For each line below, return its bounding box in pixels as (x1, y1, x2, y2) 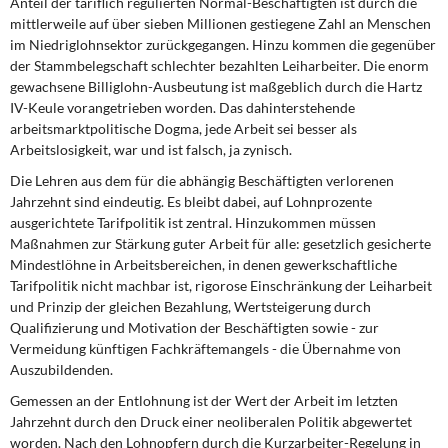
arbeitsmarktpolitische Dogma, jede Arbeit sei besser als (10, 120, 357, 137)
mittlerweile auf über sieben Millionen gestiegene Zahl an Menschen (10, 15, 431, 32)
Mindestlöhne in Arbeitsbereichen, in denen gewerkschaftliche (10, 256, 397, 273)
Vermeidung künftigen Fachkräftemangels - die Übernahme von (10, 340, 401, 357)
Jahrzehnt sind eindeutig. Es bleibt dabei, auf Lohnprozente (10, 193, 372, 210)
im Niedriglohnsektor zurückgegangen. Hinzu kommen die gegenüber (10, 36, 436, 53)
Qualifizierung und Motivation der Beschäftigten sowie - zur (10, 319, 379, 336)
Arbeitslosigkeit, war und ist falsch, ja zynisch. (10, 141, 292, 158)
